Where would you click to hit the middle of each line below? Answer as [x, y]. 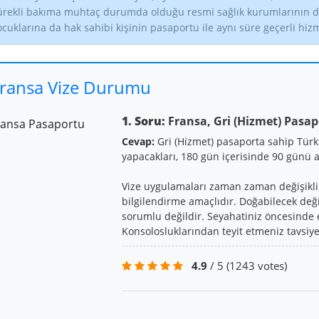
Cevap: [138, 141]
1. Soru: [143, 121]
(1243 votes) [256, 265]
